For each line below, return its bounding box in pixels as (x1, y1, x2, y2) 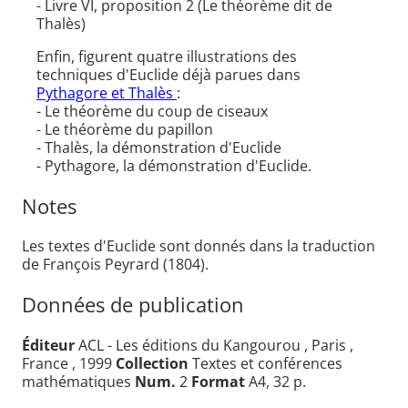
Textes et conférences (189, 352, 342, 373)
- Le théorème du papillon (36, 119, 213, 140)
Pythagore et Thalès (36, 83, 177, 104)
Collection (116, 352, 189, 373)
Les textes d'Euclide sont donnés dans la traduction (22, 236, 375, 257)
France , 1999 (22, 352, 116, 373)
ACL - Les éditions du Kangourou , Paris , (75, 334, 353, 355)
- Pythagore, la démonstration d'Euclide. (36, 156, 311, 177)
